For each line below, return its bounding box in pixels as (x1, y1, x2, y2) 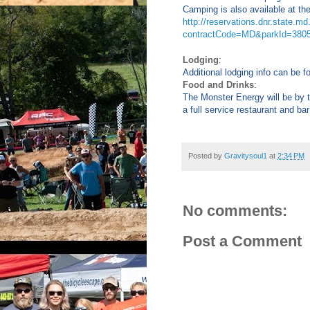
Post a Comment (183, 232, 302, 250)
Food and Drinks (183, 80, 254, 91)
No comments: (183, 202, 287, 220)
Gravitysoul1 (224, 152, 267, 161)
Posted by (188, 152, 224, 161)
